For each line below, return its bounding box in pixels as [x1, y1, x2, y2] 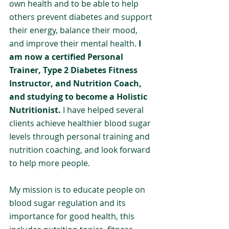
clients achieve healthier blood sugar [9, 118, 153, 129]
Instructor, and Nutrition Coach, [9, 78, 144, 89]
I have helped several [63, 104, 146, 116]
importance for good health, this [9, 211, 136, 222]
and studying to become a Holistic [9, 91, 149, 102]
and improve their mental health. [9, 38, 139, 49]
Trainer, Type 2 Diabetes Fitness [9, 64, 140, 76]
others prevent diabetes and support [9, 11, 154, 22]
